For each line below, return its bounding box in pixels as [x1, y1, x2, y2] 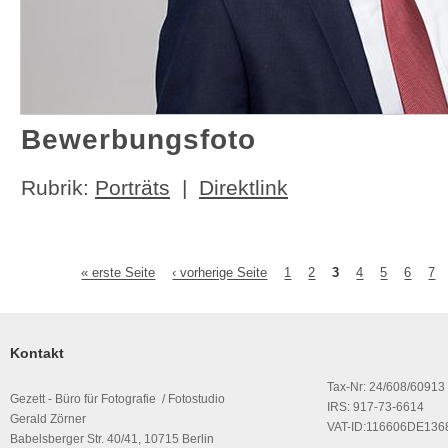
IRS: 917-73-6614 [327, 400, 424, 414]
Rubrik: [21, 176, 95, 199]
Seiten [20, 273, 74, 293]
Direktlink [199, 176, 288, 199]
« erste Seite [81, 265, 156, 280]
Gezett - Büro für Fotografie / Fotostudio [10, 392, 225, 406]
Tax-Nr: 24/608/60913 [327, 380, 445, 394]
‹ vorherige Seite [172, 265, 268, 280]
